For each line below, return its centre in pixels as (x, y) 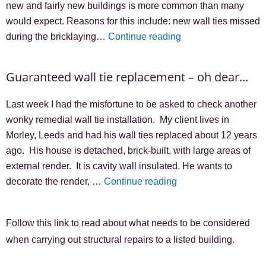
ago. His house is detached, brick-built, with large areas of (128, 150)
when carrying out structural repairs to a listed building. (120, 239)
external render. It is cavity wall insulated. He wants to (119, 166)
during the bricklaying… (57, 36)
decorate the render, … (55, 181)
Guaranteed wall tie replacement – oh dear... (127, 77)
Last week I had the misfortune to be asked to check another (131, 104)
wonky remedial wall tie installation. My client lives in (118, 119)
